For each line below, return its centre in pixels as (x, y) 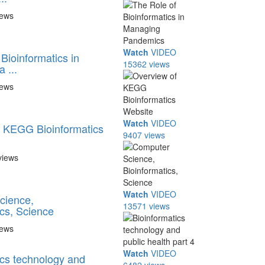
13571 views (147, 206)
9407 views (144, 135)
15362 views (147, 64)
